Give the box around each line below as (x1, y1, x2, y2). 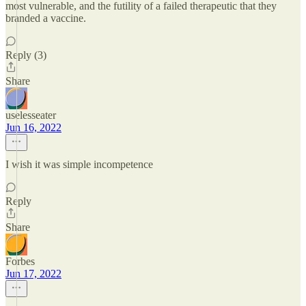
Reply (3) (5, 49, 46, 61)
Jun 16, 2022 (5, 122, 61, 133)
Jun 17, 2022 (5, 268, 61, 279)
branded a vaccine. (5, 12, 86, 24)
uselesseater (5, 109, 56, 121)
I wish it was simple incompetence (5, 158, 153, 170)
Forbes (5, 255, 35, 267)
